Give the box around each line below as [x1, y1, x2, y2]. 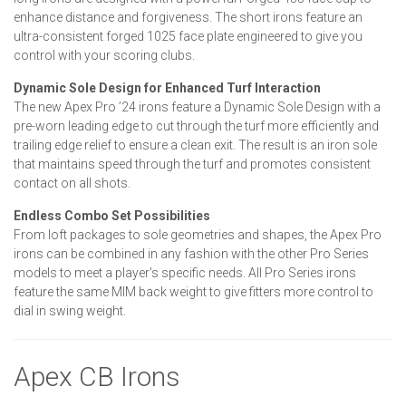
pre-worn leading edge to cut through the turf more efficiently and [14, 118, 379, 133]
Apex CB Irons [14, 360, 180, 392]
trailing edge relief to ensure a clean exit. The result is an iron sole [14, 137, 377, 152]
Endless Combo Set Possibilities [14, 208, 210, 223]
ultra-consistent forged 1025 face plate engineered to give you [14, 28, 362, 43]
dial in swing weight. [14, 303, 126, 318]
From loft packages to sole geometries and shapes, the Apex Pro [14, 227, 382, 242]
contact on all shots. [14, 175, 130, 190]
